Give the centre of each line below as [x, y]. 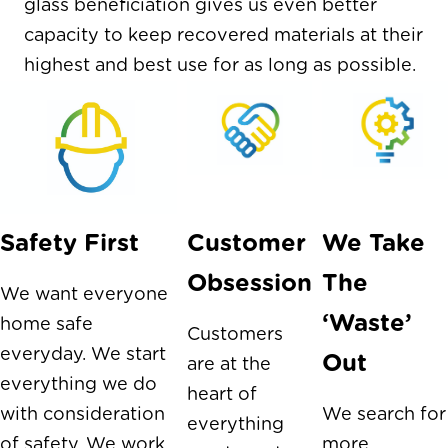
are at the [229, 364]
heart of [222, 394]
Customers [235, 334]
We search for [384, 414]
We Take [373, 243]
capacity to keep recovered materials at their [223, 36]
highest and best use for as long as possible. [220, 66]
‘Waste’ [367, 323]
